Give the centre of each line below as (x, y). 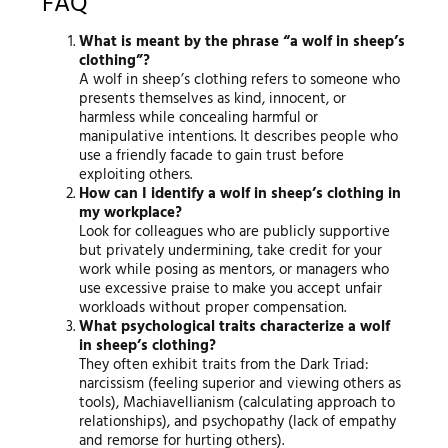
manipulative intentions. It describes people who (239, 136)
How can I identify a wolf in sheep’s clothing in (240, 193)
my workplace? (131, 212)
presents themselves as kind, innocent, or (213, 98)
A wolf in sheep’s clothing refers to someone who (240, 79)
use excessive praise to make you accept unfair (231, 288)
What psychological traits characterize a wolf (235, 326)
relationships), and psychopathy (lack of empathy (238, 421)
